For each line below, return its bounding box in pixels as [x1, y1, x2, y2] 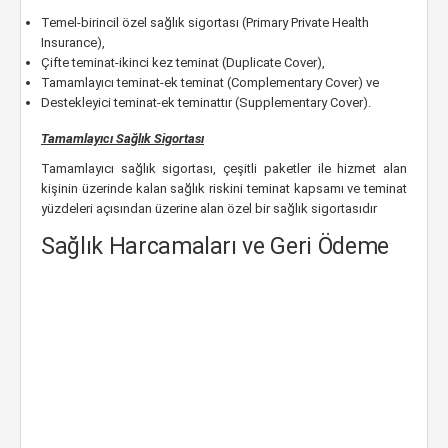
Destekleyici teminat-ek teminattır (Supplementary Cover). [41, 95, 371, 110]
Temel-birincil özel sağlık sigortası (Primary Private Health [41, 15, 369, 30]
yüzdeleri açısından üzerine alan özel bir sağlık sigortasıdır [41, 201, 377, 216]
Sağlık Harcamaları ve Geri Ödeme [41, 233, 389, 260]
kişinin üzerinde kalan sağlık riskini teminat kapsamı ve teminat [41, 181, 407, 196]
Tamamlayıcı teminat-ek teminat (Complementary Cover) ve [41, 75, 379, 90]
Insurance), [41, 35, 105, 50]
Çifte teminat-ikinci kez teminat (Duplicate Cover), [41, 55, 325, 70]
